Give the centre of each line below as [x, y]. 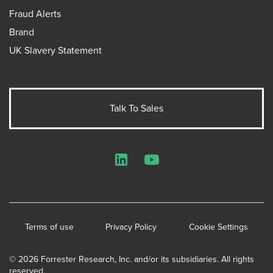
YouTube [168, 165]
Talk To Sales [136, 108]
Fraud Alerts [35, 13]
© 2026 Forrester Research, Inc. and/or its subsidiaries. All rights [132, 259]
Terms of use [50, 227]
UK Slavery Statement [55, 50]
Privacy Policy [131, 227]
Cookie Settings [218, 227]
